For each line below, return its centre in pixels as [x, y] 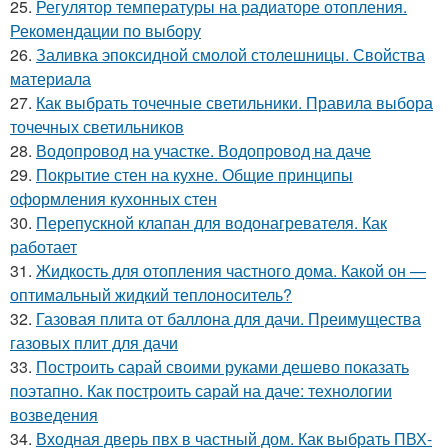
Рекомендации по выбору [105, 30]
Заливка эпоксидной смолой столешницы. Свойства [230, 54]
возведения [54, 414]
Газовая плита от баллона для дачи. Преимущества [228, 318]
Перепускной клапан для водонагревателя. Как [211, 222]
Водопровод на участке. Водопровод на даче [203, 150]
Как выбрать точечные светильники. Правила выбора [234, 102]
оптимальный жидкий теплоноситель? [151, 294]
